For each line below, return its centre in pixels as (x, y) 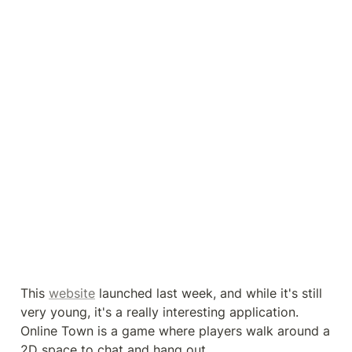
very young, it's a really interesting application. (159, 312)
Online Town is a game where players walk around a (175, 330)
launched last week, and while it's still (209, 293)
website (72, 293)
